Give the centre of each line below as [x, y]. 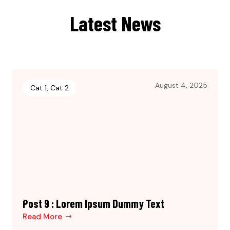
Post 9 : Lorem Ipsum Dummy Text [93, 203]
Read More [42, 216]
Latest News [115, 23]
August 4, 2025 [181, 85]
